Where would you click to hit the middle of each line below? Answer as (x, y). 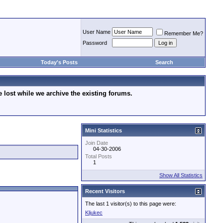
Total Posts (99, 156)
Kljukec (94, 213)
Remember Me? (184, 33)
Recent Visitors (105, 191)
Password (95, 43)
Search (164, 62)
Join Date (97, 143)
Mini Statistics (104, 130)
